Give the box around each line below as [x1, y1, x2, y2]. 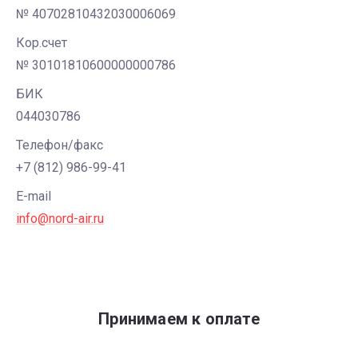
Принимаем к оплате [98, 309, 260, 328]
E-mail [16, 189, 51, 204]
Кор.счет [16, 35, 67, 50]
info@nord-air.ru [16, 211, 104, 226]
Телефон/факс [16, 137, 103, 153]
